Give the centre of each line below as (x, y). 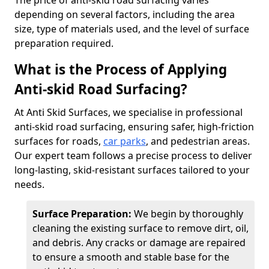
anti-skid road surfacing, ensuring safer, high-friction (134, 127)
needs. (29, 184)
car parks (125, 141)
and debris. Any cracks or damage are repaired (139, 243)
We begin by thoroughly (189, 214)
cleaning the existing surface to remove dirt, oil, (141, 228)
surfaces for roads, (59, 141)
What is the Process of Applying (121, 69)
